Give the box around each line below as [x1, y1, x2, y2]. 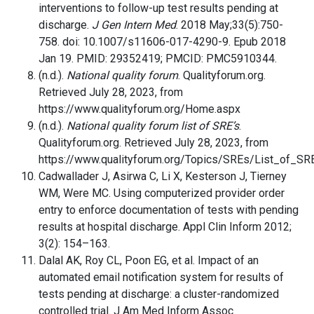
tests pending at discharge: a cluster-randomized [39, 287, 279, 301]
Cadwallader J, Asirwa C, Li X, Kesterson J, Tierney [39, 170, 287, 184]
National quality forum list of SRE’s [67, 119, 239, 133]
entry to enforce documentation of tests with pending [39, 203, 299, 217]
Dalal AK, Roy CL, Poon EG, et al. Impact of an [39, 254, 259, 268]
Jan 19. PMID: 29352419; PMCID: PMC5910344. [39, 52, 277, 66]
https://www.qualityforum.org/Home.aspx [39, 102, 240, 116]
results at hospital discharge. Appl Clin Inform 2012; [39, 220, 292, 234]
